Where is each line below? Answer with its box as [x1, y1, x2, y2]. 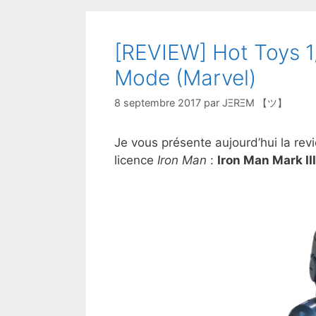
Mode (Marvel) [114, 64, 256, 90]
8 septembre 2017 [114, 96, 201, 109]
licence [114, 152, 157, 167]
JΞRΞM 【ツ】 [222, 96, 287, 109]
